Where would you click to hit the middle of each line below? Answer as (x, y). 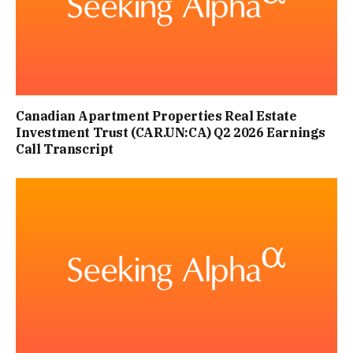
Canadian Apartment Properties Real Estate (156, 115)
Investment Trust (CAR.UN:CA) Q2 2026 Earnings (171, 132)
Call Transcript (65, 149)
